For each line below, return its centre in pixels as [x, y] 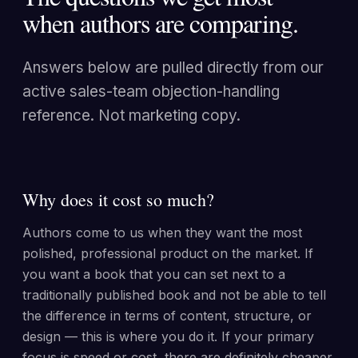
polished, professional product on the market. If [168, 253]
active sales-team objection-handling [151, 91]
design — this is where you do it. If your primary [168, 336]
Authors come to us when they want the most [162, 233]
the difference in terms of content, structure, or [167, 316]
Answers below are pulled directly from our [173, 68]
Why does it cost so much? [118, 199]
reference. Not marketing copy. [131, 115]
